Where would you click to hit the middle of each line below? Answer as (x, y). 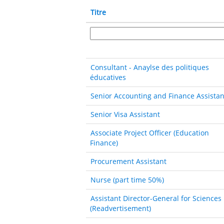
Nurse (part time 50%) (127, 179)
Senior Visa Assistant (125, 114)
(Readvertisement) (120, 208)
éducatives (108, 77)
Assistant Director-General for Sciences (156, 198)
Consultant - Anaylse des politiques (150, 67)
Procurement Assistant (128, 161)
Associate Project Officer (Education (150, 132)
